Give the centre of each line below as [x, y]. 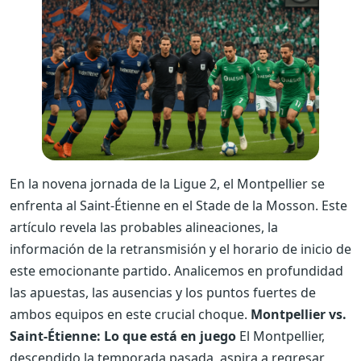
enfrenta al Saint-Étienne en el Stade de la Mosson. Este [178, 205]
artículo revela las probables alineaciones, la [144, 227]
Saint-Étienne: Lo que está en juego [123, 336]
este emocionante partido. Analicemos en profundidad [176, 270]
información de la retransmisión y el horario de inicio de [180, 249]
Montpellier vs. [299, 314]
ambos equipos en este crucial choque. [130, 314]
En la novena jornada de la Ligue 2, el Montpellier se [167, 183]
